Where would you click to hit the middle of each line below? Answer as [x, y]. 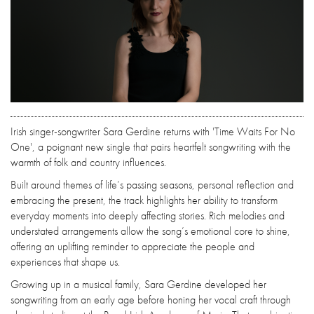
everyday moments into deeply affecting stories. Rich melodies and [148, 216]
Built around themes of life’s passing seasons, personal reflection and [152, 185]
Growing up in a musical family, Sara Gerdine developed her [138, 285]
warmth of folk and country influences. [88, 163]
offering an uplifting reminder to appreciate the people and [132, 247]
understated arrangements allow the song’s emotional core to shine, [150, 231]
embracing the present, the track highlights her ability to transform [144, 200]
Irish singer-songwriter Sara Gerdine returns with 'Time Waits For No [153, 132]
